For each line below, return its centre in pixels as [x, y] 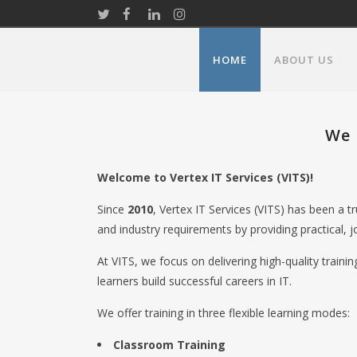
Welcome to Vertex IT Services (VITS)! [205, 177]
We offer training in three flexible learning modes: [224, 313]
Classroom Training [169, 345]
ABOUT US [304, 60]
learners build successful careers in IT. [194, 281]
